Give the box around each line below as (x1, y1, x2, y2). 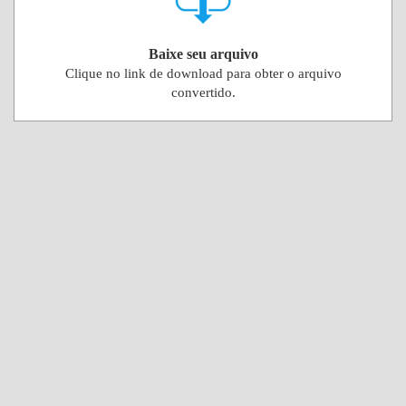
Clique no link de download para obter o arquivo (64, 66, 342, 81)
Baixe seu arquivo (148, 46, 258, 62)
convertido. (170, 85, 236, 100)
